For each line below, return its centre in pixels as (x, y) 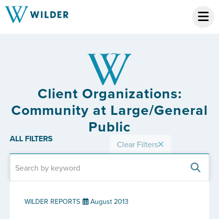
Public (109, 127)
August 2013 (109, 201)
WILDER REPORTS (52, 201)
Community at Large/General (109, 110)
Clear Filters (137, 144)
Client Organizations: (109, 93)
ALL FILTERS (31, 139)
